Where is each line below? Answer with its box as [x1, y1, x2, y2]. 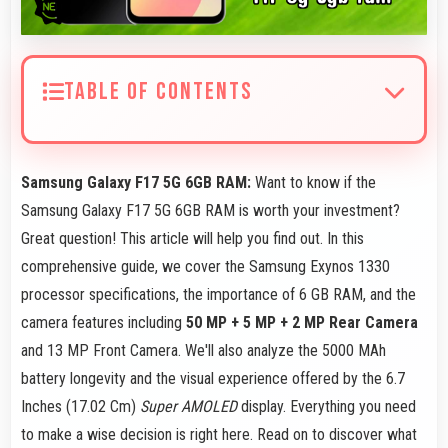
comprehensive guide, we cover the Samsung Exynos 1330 [21, 256, 390, 276]
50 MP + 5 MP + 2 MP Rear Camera [186, 312, 418, 332]
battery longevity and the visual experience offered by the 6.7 [21, 368, 405, 388]
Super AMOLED [140, 396, 237, 416]
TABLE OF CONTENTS [64, 76, 253, 106]
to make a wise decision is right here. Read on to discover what [21, 424, 417, 444]
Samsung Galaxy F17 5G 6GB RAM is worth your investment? [21, 200, 400, 220]
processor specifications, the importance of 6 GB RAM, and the [21, 284, 416, 304]
